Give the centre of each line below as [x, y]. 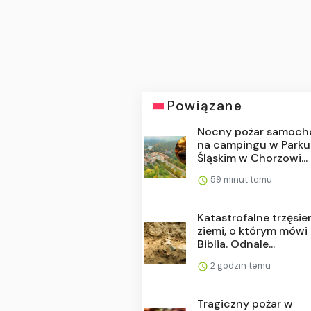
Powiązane [205, 106]
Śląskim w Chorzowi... [253, 158]
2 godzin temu [240, 266]
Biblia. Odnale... [236, 244]
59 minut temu [241, 180]
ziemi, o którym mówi [253, 231]
